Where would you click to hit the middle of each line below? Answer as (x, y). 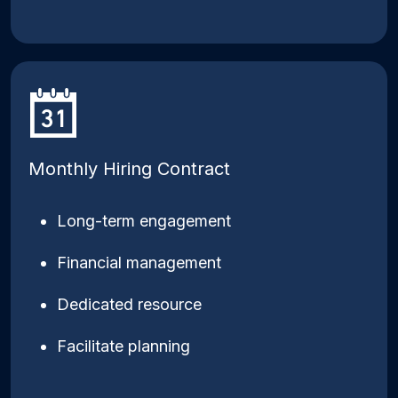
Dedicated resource (129, 304)
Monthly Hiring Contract (129, 169)
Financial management (139, 263)
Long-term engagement (144, 221)
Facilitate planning (123, 346)
